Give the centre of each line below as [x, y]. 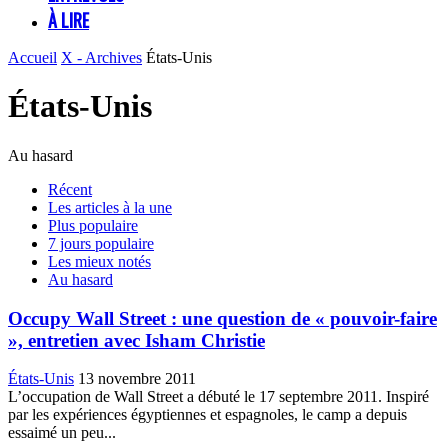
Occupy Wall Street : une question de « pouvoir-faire [222, 318]
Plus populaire [93, 225]
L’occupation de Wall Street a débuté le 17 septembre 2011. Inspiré [218, 397]
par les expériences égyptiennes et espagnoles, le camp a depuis [207, 415]
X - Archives [101, 57]
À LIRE [68, 20]
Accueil [32, 57]
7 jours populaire [101, 243]
